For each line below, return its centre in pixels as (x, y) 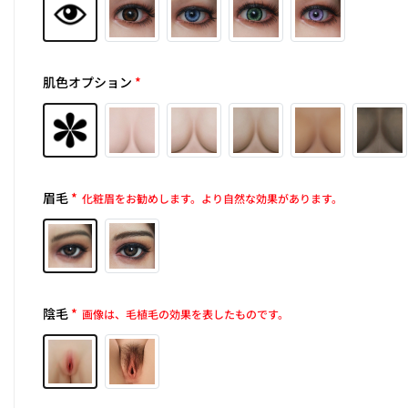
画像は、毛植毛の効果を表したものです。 (186, 314)
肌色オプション (88, 82)
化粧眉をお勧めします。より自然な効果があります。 (213, 199)
